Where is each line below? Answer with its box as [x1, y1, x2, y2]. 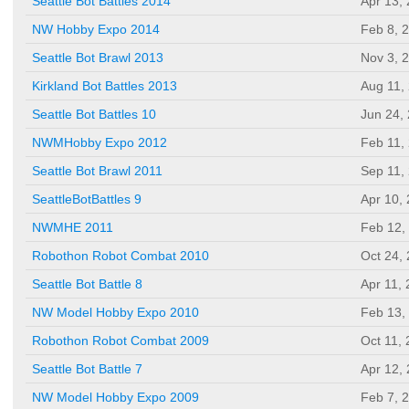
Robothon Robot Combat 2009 [32, 333, 209, 349]
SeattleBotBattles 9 [32, 192, 142, 207]
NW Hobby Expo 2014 [32, 22, 160, 37]
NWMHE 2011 [32, 220, 113, 236]
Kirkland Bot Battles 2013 [32, 79, 177, 94]
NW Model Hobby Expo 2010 [32, 305, 199, 320]
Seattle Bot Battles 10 [32, 107, 156, 122]
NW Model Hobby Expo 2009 [32, 390, 199, 405]
